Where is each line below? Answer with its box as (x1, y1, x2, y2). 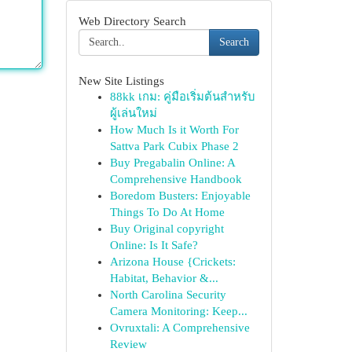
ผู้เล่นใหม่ (109, 107, 157, 119)
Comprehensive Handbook (109, 173, 242, 185)
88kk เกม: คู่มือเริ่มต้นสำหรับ (109, 90, 255, 103)
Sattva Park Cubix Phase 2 (109, 140, 239, 152)
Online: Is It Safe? (109, 239, 198, 251)
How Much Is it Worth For (109, 123, 239, 136)
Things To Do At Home (109, 206, 225, 218)
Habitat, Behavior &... (109, 272, 218, 284)
